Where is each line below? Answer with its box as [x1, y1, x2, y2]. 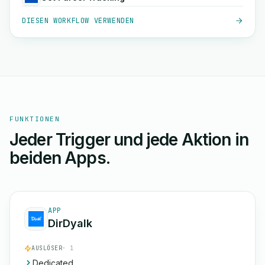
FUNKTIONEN [9, 115, 60, 123]
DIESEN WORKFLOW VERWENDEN [22, 16, 134, 25]
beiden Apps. [9, 148, 110, 168]
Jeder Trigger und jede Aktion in [9, 130, 249, 150]
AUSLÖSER [31, 244, 62, 252]
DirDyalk [48, 217, 92, 230]
